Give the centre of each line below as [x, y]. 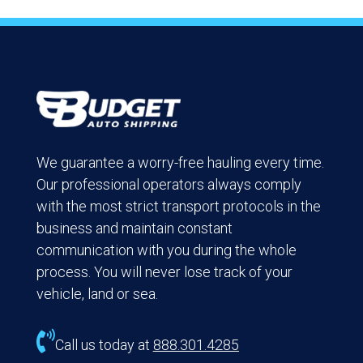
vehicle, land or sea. [97, 293]
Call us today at [104, 344]
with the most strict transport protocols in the [178, 206]
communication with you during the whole [166, 250]
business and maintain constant [134, 228]
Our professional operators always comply [169, 184]
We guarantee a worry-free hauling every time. [180, 162]
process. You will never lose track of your [164, 271]
